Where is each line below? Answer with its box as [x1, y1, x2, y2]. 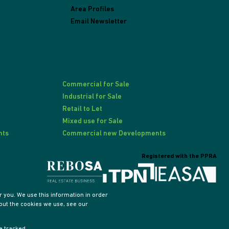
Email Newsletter [70, 18, 127, 26]
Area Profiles [70, 6, 114, 14]
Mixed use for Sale [62, 118, 123, 126]
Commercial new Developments [62, 130, 166, 138]
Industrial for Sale [62, 93, 122, 101]
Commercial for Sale [62, 81, 129, 89]
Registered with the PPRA [141, 153, 217, 160]
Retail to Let [62, 105, 102, 113]
